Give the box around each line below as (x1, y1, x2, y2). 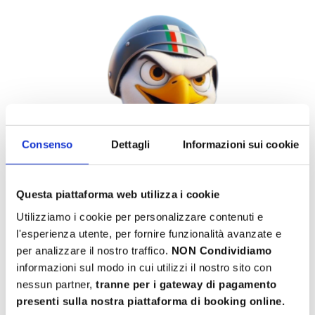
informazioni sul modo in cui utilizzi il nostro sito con (16, 261, 271, 274)
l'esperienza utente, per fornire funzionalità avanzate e (16, 227, 281, 240)
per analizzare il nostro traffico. (16, 244, 172, 257)
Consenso (22, 138, 73, 150)
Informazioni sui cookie (182, 138, 299, 150)
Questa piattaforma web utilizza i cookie (16, 188, 219, 200)
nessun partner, (16, 278, 96, 290)
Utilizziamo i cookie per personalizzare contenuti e (16, 210, 264, 223)
